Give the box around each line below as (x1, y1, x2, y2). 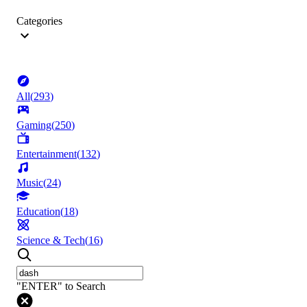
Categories (16, 15, 62, 27)
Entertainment (16, 148, 77, 160)
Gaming (16, 119, 51, 132)
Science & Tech (16, 234, 85, 247)
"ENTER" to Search (16, 280, 106, 293)
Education (16, 206, 60, 218)
